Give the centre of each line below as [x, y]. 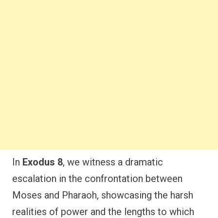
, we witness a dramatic [113, 162]
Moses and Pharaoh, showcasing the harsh [103, 195]
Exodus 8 [43, 162]
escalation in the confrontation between [97, 178]
